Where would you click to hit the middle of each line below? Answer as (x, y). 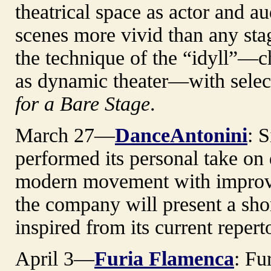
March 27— (65, 135)
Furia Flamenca (164, 258)
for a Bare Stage (83, 103)
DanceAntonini (181, 135)
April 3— (55, 258)
